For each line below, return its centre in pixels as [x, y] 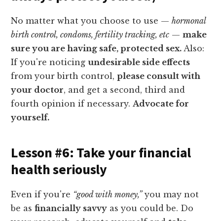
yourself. [30, 117]
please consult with [159, 76]
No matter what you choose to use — [92, 20]
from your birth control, [64, 76]
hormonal [189, 20]
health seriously [59, 169]
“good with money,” [108, 194]
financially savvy [71, 208]
